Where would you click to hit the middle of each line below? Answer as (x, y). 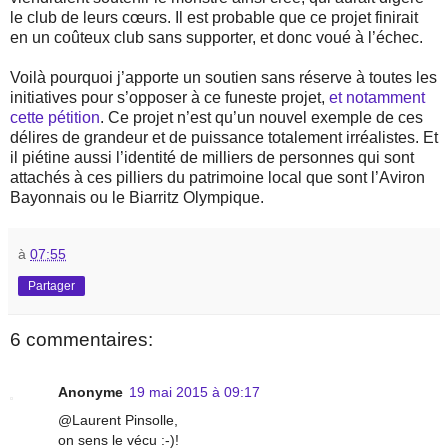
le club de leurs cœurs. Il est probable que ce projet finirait (214, 18)
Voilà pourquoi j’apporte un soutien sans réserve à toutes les (223, 78)
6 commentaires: (81, 340)
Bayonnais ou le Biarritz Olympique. (139, 198)
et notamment (377, 98)
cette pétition (55, 118)
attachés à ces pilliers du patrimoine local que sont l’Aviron (217, 178)
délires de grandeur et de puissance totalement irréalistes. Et (224, 138)
